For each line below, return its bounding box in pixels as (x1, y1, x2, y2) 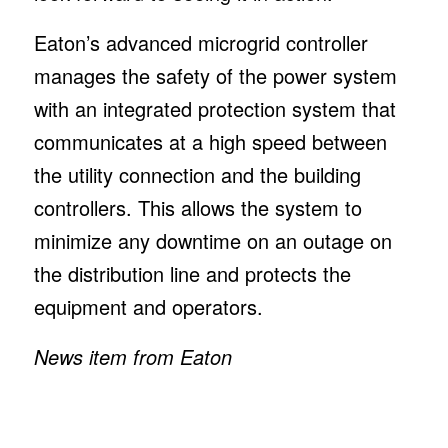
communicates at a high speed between (33, 126, 387, 156)
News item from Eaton (33, 341, 232, 371)
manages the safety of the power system (33, 60, 397, 90)
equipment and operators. (33, 291, 263, 321)
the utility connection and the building (33, 159, 361, 189)
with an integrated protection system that (33, 93, 396, 123)
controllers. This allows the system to (33, 192, 362, 222)
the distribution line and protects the (33, 258, 351, 288)
